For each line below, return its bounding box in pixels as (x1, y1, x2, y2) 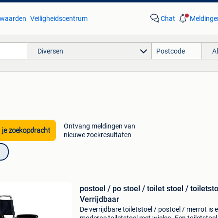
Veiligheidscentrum (30, 15, 88, 22)
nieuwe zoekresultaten (63, 131, 131, 139)
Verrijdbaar (79, 195, 119, 204)
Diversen (37, 47, 63, 55)
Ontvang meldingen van (63, 122, 135, 130)
